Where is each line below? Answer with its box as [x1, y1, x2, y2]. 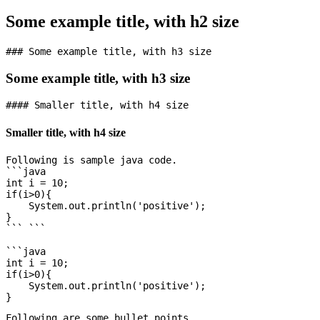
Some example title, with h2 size [6, 12, 239, 31]
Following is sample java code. [6, 154, 177, 166]
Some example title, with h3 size [6, 70, 190, 86]
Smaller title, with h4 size [6, 126, 126, 139]
